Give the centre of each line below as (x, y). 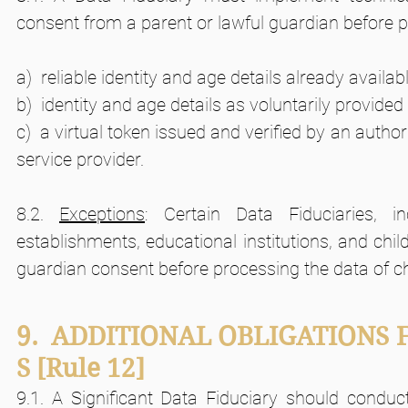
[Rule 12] (113, 368)
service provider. (80, 159)
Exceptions (102, 214)
